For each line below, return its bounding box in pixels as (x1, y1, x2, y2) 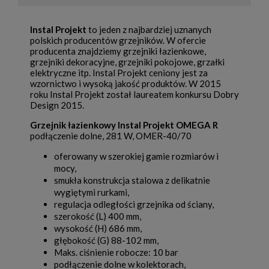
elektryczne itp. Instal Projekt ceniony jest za (30, 67, 208, 79)
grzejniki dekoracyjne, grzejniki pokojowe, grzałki (30, 56, 225, 68)
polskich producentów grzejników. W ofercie (30, 35, 206, 46)
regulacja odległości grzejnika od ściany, (54, 199, 214, 210)
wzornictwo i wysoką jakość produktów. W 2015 (30, 78, 221, 89)
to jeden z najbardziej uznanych (86, 24, 211, 35)
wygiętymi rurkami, (54, 187, 129, 198)
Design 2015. (30, 100, 84, 111)
